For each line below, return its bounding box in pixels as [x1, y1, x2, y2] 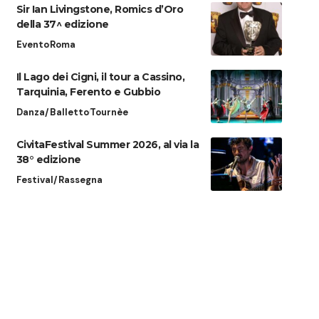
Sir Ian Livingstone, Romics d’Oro [16, 2, 184, 16]
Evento [16, 38, 49, 51]
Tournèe [89, 105, 128, 118]
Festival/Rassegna [16, 173, 103, 186]
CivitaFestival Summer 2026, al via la [16, 137, 199, 151]
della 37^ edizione [16, 17, 109, 31]
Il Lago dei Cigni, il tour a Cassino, [16, 70, 185, 83]
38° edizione [16, 152, 81, 166]
